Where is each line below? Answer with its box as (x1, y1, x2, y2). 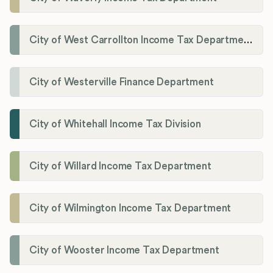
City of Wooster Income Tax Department (29, 245, 219, 256)
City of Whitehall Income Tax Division (29, 119, 201, 130)
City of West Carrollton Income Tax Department (243, 35, 252, 46)
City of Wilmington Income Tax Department (29, 203, 232, 214)
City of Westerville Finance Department (29, 77, 214, 88)
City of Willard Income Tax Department (29, 161, 211, 172)
